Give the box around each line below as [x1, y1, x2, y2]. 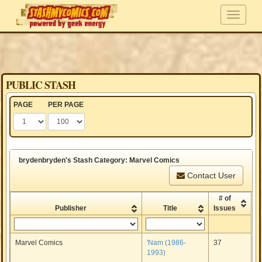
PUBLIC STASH [6, 77, 76, 92]
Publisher [55, 204, 87, 212]
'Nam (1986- [147, 239, 187, 247]
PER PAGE [48, 101, 84, 109]
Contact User [184, 171, 236, 180]
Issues [213, 204, 236, 212]
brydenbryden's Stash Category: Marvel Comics [19, 156, 180, 164]
